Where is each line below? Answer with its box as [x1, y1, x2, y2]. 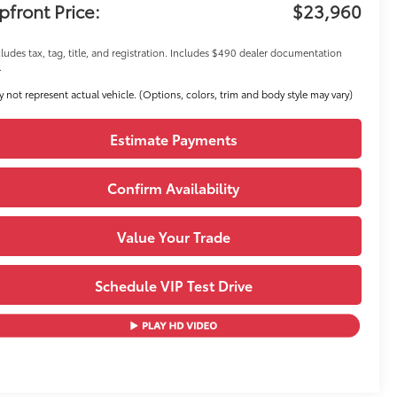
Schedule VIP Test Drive [94, 275, 253, 296]
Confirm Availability [107, 177, 239, 198]
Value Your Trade [116, 226, 230, 247]
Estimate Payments [109, 128, 237, 150]
